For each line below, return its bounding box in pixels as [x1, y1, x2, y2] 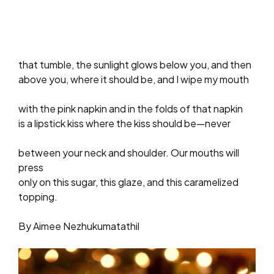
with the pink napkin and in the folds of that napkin [18, 102, 243, 115]
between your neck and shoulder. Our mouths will [18, 146, 239, 159]
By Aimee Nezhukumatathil [18, 219, 139, 232]
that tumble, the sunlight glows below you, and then [18, 57, 251, 71]
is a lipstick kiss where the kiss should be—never [18, 116, 231, 130]
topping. [18, 190, 57, 203]
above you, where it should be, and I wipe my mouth [18, 72, 249, 86]
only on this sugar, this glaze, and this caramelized [18, 175, 239, 188]
